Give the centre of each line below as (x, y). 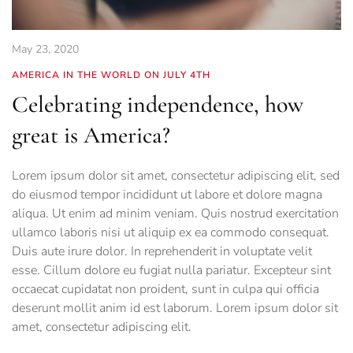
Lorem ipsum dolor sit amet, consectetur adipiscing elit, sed (176, 175)
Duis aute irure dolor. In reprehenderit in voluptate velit (162, 251)
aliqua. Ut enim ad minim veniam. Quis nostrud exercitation (175, 213)
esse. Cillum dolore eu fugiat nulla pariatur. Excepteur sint (171, 270)
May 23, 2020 (45, 49)
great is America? (91, 135)
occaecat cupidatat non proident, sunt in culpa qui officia (165, 289)
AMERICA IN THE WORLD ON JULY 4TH (111, 74)
